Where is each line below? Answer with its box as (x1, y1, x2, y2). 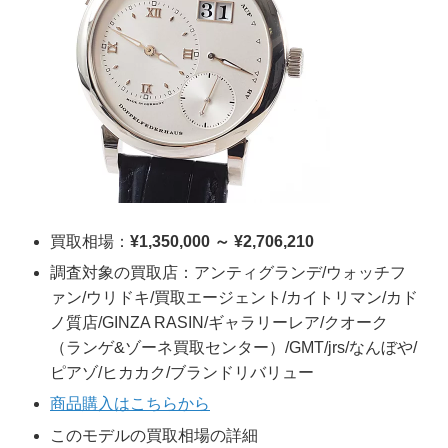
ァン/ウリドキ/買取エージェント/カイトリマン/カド (50, 289, 418, 307)
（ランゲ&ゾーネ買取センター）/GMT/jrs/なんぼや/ (50, 339, 417, 357)
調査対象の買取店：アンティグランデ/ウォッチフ (50, 264, 406, 282)
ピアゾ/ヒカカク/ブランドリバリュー (50, 364, 314, 382)
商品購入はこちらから (50, 395, 210, 413)
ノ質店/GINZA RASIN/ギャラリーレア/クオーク (50, 314, 388, 332)
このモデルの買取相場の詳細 (50, 427, 258, 445)
